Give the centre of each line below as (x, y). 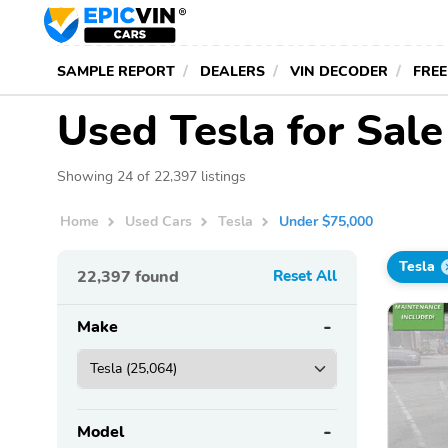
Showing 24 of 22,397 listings (151, 176)
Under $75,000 (326, 221)
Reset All (305, 275)
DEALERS (232, 71)
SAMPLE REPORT (116, 71)
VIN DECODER (339, 71)
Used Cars (159, 221)
